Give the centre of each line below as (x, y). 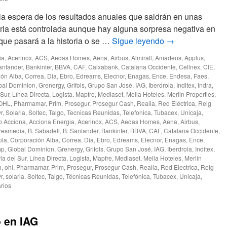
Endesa (180, 76)
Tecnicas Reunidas (93, 112)
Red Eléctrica (177, 103)
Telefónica (136, 176)
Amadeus (168, 58)
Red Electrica (179, 167)
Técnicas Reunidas (92, 176)
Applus (194, 58)
